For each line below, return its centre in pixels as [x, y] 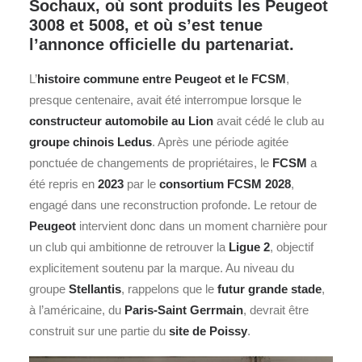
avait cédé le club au [269, 121]
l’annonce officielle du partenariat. [162, 44]
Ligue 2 [249, 247]
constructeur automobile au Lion [121, 121]
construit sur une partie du [99, 331]
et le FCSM [254, 79]
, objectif [292, 247]
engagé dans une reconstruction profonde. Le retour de [173, 205]
